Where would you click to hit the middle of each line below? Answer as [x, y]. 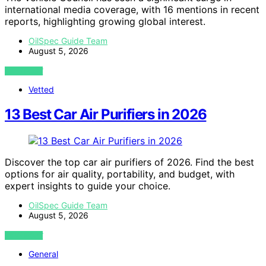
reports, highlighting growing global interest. [105, 21]
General [43, 254]
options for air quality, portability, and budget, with [120, 174]
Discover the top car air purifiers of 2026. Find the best [129, 162]
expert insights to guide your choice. [88, 186]
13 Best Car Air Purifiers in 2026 [106, 115]
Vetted [41, 89]
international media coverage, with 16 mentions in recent [132, 9]
